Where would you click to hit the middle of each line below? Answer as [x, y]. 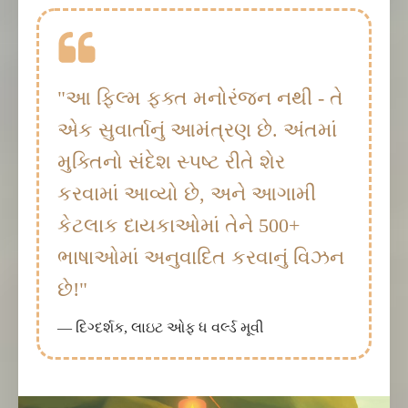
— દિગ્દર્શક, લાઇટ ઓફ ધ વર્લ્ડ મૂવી [161, 328]
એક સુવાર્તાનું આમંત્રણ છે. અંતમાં [197, 130]
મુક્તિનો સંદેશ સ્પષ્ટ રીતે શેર [171, 162]
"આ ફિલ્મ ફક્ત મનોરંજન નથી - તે [200, 98]
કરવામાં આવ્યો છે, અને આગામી [187, 194]
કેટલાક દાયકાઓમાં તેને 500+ [178, 226]
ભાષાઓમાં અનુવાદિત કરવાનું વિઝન [201, 258]
